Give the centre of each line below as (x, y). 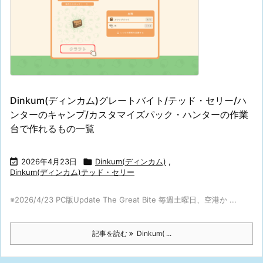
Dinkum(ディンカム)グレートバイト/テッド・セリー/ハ (128, 101)
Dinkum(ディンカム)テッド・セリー (72, 172)
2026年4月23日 (49, 162)
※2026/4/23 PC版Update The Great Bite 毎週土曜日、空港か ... (123, 200)
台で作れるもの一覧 (52, 129)
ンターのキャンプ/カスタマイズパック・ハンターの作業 (129, 115)
